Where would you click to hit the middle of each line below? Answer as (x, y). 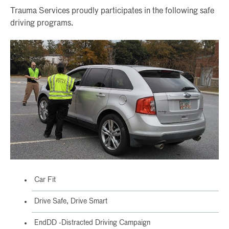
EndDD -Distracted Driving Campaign (92, 223)
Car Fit (45, 180)
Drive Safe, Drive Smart (71, 201)
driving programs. (42, 24)
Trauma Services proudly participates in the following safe (112, 12)
